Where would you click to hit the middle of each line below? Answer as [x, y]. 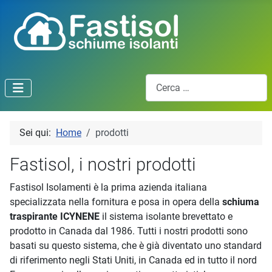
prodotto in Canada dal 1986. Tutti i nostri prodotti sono [129, 231]
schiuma [241, 202]
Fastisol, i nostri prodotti [103, 165]
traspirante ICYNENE [55, 217]
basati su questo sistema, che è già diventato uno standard [136, 246]
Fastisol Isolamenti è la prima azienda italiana [108, 188]
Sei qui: [38, 133]
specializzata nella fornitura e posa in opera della [116, 202]
